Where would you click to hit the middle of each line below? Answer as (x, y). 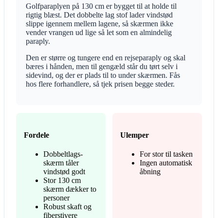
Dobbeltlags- (63, 154)
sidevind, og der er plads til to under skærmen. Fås (103, 75)
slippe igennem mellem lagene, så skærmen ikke (100, 23)
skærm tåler (61, 163)
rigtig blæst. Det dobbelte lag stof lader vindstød (99, 15)
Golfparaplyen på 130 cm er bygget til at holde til (101, 6)
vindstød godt (64, 172)
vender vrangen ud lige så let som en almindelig (99, 32)
